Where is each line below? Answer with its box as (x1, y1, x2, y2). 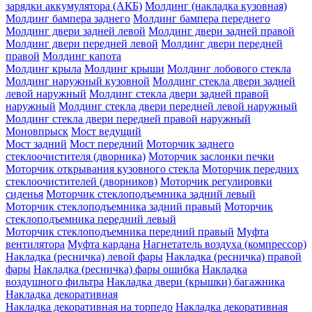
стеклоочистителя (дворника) (6, 150, 146, 162)
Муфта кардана (68, 237, 140, 250)
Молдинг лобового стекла (167, 62, 291, 75)
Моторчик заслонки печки (148, 150, 274, 162)
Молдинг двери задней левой (6, 24, 146, 37)
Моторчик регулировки (160, 175, 272, 187)
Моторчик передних (202, 162, 299, 175)
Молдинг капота (42, 49, 121, 62)
